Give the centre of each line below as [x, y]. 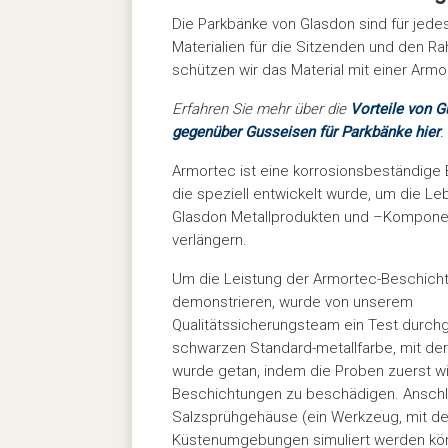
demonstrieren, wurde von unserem [292, 301]
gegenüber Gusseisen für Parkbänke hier [306, 131]
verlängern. [209, 239]
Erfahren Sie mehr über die [261, 108]
